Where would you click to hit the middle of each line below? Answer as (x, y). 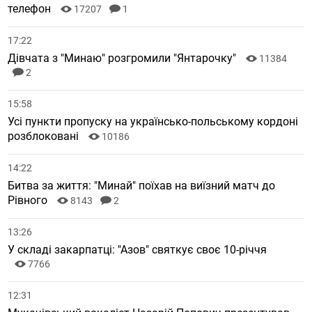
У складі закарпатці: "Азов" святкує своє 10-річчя (138, 250)
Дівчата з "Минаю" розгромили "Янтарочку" (124, 58)
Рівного (29, 201)
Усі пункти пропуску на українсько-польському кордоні (153, 122)
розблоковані (45, 136)
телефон (31, 9)
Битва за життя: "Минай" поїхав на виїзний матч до (142, 186)
